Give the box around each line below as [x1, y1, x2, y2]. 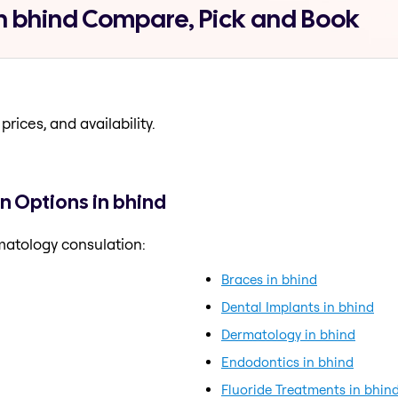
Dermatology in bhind [221, 325, 355, 343]
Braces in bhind [221, 270, 317, 288]
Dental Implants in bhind [221, 298, 374, 315]
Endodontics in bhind [221, 353, 354, 370]
